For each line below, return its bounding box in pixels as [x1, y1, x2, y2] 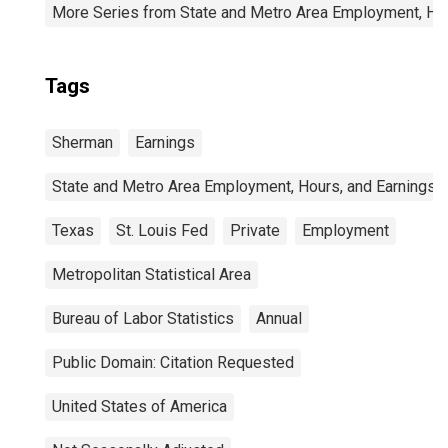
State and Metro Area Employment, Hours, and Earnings [52, 177, 436, 196]
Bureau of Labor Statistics [52, 309, 234, 328]
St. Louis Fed [116, 221, 208, 240]
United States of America [52, 397, 227, 416]
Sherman [52, 133, 113, 152]
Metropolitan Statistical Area [52, 265, 251, 284]
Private [230, 221, 280, 240]
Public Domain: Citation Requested [52, 353, 294, 372]
